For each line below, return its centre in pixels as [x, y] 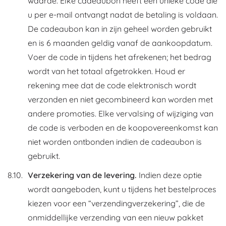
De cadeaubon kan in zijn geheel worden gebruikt [120, 29]
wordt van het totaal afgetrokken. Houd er [106, 71]
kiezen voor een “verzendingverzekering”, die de [116, 203]
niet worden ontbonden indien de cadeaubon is [115, 142]
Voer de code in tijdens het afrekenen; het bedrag [120, 57]
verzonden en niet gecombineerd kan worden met [120, 99]
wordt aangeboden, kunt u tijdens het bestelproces [122, 189]
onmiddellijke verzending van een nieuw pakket [116, 217]
